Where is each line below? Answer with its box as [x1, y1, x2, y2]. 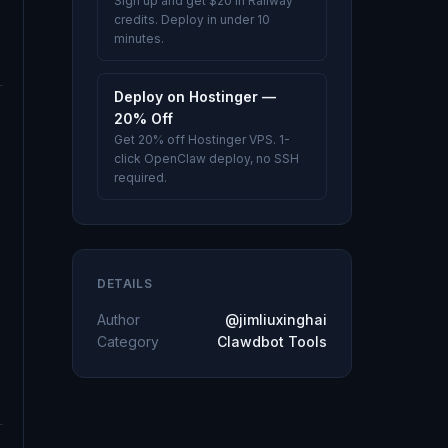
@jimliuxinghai [225, 311, 327, 328]
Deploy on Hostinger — [114, 88, 276, 105]
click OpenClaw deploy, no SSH [114, 151, 299, 166]
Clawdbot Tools [217, 333, 327, 350]
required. [114, 170, 167, 185]
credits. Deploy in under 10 [114, 12, 270, 27]
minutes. [114, 31, 164, 46]
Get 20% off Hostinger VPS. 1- [114, 132, 290, 147]
